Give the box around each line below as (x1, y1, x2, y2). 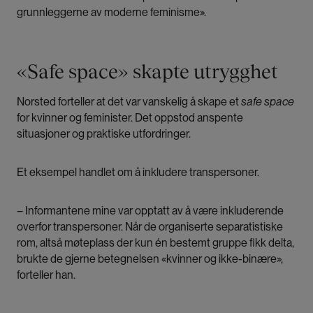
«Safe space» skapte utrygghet (17, 60, 278, 83)
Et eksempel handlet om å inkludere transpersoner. (17, 166, 259, 180)
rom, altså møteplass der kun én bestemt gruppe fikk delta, (17, 236, 294, 250)
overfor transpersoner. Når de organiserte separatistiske (17, 220, 283, 234)
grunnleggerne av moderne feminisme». (17, 6, 206, 20)
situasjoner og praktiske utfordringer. (17, 127, 193, 141)
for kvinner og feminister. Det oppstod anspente (17, 111, 243, 125)
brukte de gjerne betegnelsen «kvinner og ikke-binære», (17, 252, 283, 266)
